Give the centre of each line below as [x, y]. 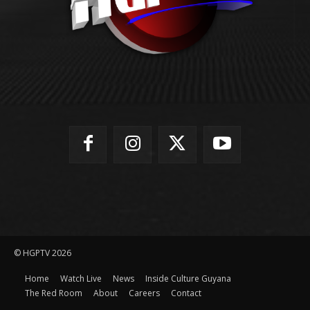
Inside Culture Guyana [188, 279]
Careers [144, 293]
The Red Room [54, 293]
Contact [186, 293]
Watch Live [81, 279]
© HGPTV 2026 [43, 253]
